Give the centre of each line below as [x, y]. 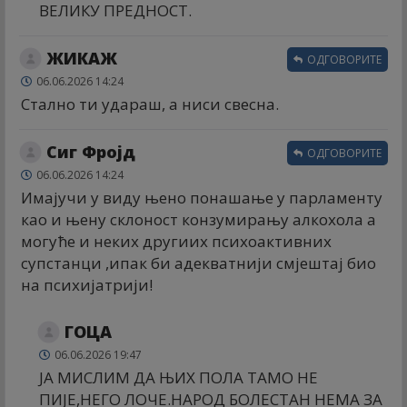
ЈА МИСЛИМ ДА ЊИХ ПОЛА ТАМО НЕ [179, 377]
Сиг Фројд [91, 151]
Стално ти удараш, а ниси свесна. [150, 104]
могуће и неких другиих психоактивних [176, 241]
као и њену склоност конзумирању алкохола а [199, 219]
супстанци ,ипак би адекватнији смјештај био [199, 263]
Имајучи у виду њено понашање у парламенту [202, 197]
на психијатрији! [87, 284]
